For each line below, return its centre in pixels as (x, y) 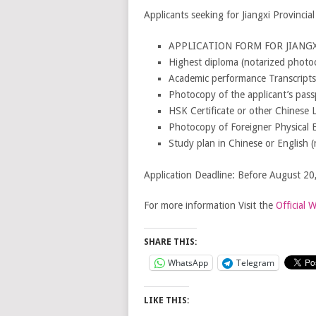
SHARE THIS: (170, 242)
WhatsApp (188, 262)
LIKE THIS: (166, 300)
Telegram (255, 262)
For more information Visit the (209, 205)
